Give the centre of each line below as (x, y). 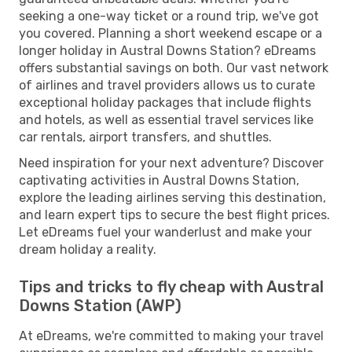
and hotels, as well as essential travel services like (166, 119)
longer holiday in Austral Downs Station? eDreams (167, 50)
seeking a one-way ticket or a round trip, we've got (169, 16)
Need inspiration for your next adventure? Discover (171, 163)
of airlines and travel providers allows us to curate (167, 85)
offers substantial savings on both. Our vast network (174, 68)
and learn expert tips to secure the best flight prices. (174, 214)
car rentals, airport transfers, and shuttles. (145, 137)
